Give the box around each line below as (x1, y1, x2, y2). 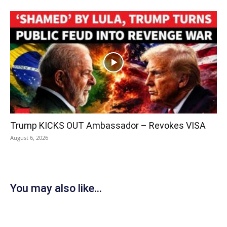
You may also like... (10, 181, 102, 195)
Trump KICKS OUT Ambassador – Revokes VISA (10, 120, 206, 131)
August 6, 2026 (10, 133, 48, 141)
